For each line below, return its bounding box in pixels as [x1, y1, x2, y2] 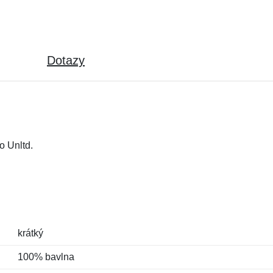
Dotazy [47, 54, 85, 67]
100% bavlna [17, 252, 74, 262]
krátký [17, 228, 43, 238]
